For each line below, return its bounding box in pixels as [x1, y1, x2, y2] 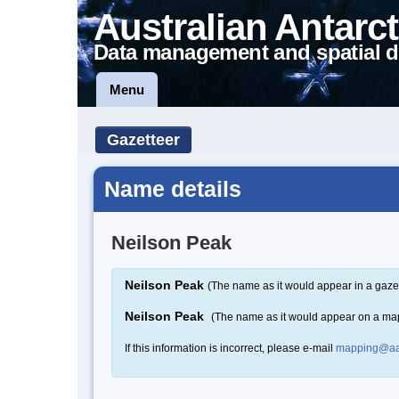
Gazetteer [107, 131, 180, 149]
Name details [104, 176, 241, 201]
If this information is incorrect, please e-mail [125, 341, 336, 354]
